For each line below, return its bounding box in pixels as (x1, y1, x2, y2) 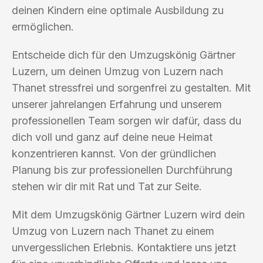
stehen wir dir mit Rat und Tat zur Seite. (12, 180, 202, 193)
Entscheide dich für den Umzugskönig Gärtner (12, 48, 235, 61)
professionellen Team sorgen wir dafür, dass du (12, 114, 241, 127)
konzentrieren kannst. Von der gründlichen (12, 147, 216, 160)
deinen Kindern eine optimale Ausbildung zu (12, 4, 224, 16)
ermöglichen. (12, 20, 74, 33)
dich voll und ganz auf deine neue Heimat (12, 130, 213, 143)
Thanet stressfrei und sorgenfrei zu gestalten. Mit (12, 81, 251, 94)
